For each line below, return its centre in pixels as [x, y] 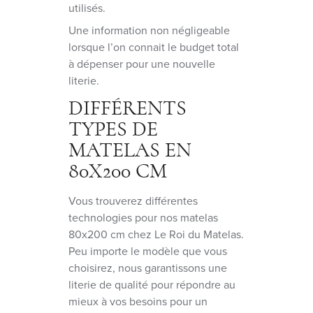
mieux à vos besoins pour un [138, 301]
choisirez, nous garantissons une [148, 268]
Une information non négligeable [149, 30]
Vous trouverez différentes [133, 201]
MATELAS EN [130, 150]
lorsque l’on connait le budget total [154, 47]
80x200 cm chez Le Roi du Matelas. [156, 234]
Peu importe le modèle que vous [148, 251]
